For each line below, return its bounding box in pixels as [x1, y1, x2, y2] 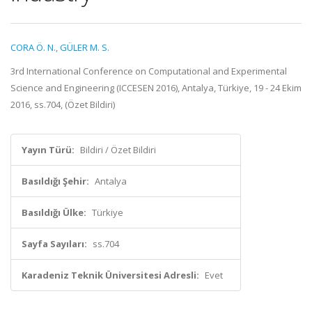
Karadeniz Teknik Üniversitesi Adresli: [22, 269, 199, 281]
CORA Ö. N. [10, 41, 56, 54]
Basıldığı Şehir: [22, 175, 89, 187]
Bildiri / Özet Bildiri [80, 143, 156, 156]
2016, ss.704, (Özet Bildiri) [10, 98, 115, 111]
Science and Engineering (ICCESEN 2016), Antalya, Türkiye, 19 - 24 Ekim [10, 81, 302, 94]
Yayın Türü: [22, 143, 75, 156]
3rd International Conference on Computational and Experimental [10, 65, 287, 77]
